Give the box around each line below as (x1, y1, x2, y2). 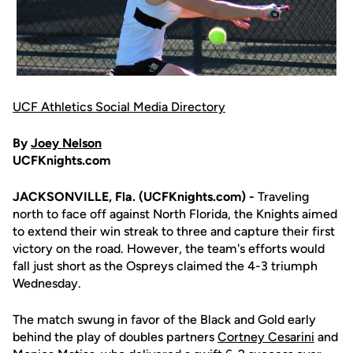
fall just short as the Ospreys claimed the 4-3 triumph (13, 258, 318, 274)
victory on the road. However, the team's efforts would (13, 241, 325, 257)
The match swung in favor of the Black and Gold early (13, 312, 316, 328)
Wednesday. (13, 276, 81, 292)
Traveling (255, 189, 309, 205)
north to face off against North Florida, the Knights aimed (13, 206, 337, 222)
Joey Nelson (31, 136, 102, 151)
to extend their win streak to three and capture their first (13, 224, 335, 240)
